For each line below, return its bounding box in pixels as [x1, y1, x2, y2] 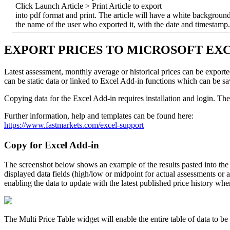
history [191, 179, 213, 188]
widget [77, 215, 99, 224]
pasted [182, 160, 202, 169]
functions [145, 76, 175, 86]
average [94, 67, 119, 76]
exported [99, 20, 127, 29]
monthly [65, 67, 92, 76]
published [140, 179, 171, 188]
